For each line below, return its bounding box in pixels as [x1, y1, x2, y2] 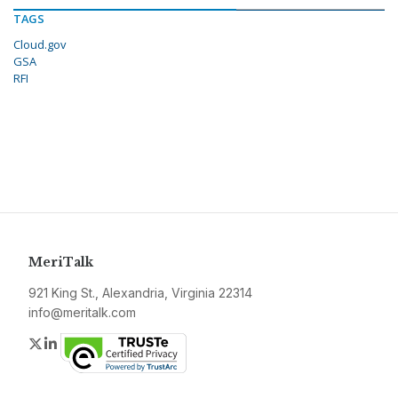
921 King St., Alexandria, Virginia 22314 [28, 285, 252, 301]
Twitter [44, 334, 88, 353]
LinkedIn [60, 334, 114, 353]
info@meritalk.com [28, 305, 136, 321]
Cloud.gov [13, 36, 66, 53]
